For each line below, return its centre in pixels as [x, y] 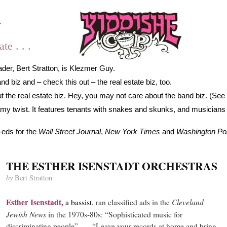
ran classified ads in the [133, 202]
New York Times [132, 131]
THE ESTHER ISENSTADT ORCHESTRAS [111, 166]
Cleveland [187, 202]
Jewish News [26, 214]
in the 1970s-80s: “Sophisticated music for [114, 214]
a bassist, [78, 202]
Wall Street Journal [69, 131]
